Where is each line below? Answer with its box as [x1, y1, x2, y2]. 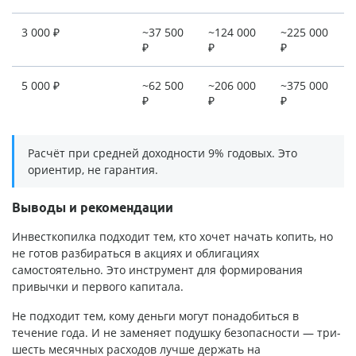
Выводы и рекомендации [12, 199, 173, 215]
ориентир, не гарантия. [28, 161, 158, 177]
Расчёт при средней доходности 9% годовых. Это [28, 145, 297, 161]
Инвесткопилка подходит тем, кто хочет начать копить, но [12, 228, 333, 244]
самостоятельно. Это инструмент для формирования [12, 261, 303, 277]
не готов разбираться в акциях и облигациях [12, 245, 259, 261]
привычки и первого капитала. [12, 278, 184, 294]
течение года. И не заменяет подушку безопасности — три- [12, 324, 341, 340]
